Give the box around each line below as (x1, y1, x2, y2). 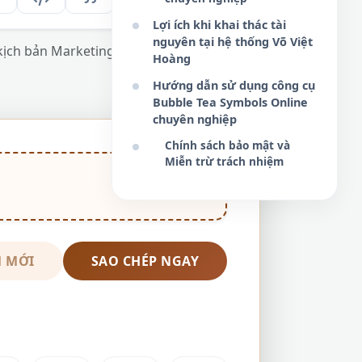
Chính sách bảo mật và (165, 137, 290, 153)
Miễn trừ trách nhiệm (165, 154, 284, 169)
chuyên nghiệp (153, 112, 237, 127)
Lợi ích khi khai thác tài (153, 17, 286, 32)
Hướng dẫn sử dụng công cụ (153, 78, 315, 93)
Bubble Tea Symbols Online (153, 95, 308, 110)
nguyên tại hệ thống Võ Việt (153, 34, 313, 49)
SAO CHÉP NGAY (90, 252, 199, 270)
